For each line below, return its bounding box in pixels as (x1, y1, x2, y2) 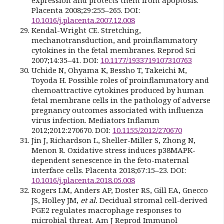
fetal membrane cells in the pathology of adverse (31, 94, 210, 105)
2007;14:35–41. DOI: (31, 54, 100, 65)
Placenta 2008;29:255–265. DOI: (31, 4, 140, 15)
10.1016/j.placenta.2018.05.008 (31, 174, 135, 185)
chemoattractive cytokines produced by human (31, 84, 204, 95)
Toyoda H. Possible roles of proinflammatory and (31, 74, 209, 85)
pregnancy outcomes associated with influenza (31, 104, 203, 115)
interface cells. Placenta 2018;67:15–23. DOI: (31, 164, 186, 175)
